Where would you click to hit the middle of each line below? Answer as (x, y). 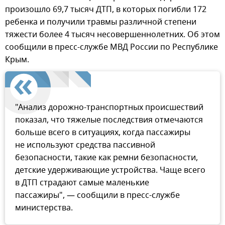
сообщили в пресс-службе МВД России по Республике (111, 47)
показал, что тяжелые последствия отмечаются (109, 120)
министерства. (44, 208)
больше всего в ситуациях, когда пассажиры (103, 132)
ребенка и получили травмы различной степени (101, 22)
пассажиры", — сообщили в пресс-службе (97, 195)
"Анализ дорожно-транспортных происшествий (109, 107)
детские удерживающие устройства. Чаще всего (110, 170)
